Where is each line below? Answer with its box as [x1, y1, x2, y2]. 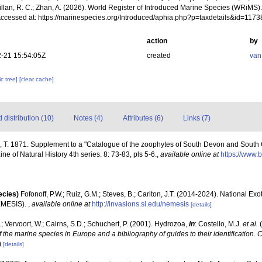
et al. [243, 220, 258, 228]
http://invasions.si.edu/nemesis [92, 200, 189, 208]
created [146, 51, 171, 60]
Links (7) [183, 114, 211, 122]
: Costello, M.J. [195, 220, 243, 228]
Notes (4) [74, 114, 103, 122]
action [146, 37, 167, 45]
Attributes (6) [123, 114, 163, 122]
